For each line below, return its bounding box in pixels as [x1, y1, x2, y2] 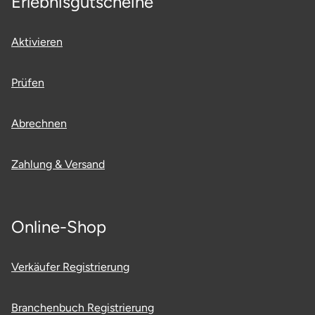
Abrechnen [11, 116, 67, 130]
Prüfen [11, 75, 44, 89]
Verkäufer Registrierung [11, 259, 129, 274]
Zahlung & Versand [11, 157, 105, 171]
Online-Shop [11, 216, 106, 237]
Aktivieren [11, 34, 63, 49]
